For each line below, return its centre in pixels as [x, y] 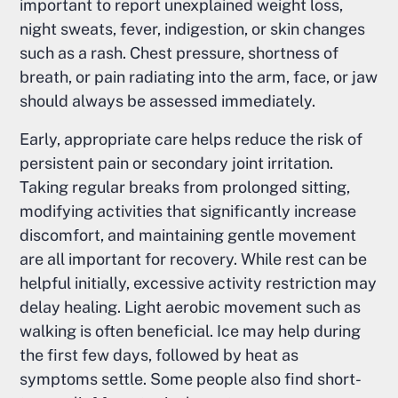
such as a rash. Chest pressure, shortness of [179, 53]
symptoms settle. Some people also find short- [191, 379]
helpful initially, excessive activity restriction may [199, 283]
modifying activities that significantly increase [188, 211]
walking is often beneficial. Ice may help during [191, 331]
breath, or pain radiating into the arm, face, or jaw [199, 77]
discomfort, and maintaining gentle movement [188, 235]
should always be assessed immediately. [168, 101]
